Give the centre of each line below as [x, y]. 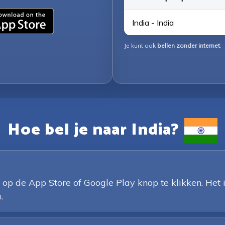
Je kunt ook [141, 45]
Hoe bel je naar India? [93, 130]
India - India [153, 22]
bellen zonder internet [189, 45]
